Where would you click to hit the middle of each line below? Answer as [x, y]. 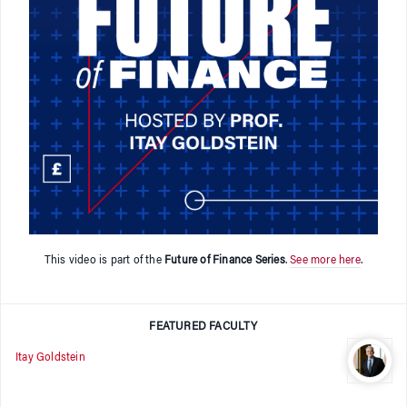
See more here [325, 260]
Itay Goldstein [50, 358]
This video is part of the [104, 260]
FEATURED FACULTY [203, 327]
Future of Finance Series [225, 260]
